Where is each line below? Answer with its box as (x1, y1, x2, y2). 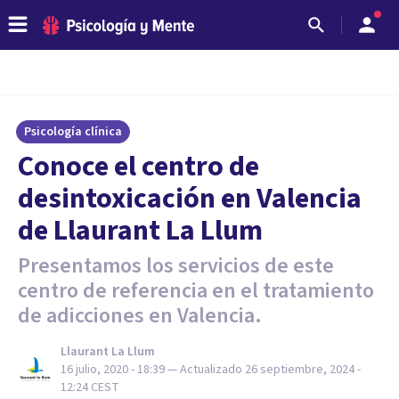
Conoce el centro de (18, 146, 259, 187)
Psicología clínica (24, 123, 122, 141)
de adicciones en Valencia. (18, 300, 262, 331)
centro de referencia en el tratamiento (18, 275, 374, 306)
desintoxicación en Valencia (18, 178, 362, 219)
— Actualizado (167, 361, 245, 379)
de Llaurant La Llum (18, 210, 263, 251)
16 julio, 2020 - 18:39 (61, 361, 165, 379)
